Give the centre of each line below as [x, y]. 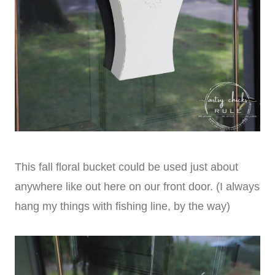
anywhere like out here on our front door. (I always [137, 186]
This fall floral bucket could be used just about [126, 167]
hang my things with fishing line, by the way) [122, 206]
